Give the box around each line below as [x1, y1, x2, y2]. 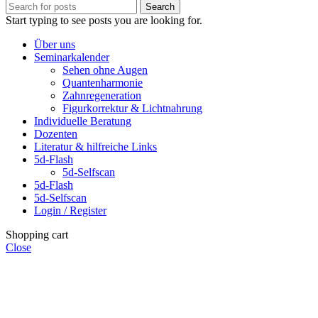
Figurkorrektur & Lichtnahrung [62, 102, 202, 115]
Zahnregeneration [62, 89, 141, 102]
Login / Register [34, 204, 106, 217]
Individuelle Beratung [34, 115, 131, 128]
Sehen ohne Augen [62, 64, 148, 77]
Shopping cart [6, 229, 68, 241]
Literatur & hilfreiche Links [34, 141, 157, 153]
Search [146, 1, 175, 13]
